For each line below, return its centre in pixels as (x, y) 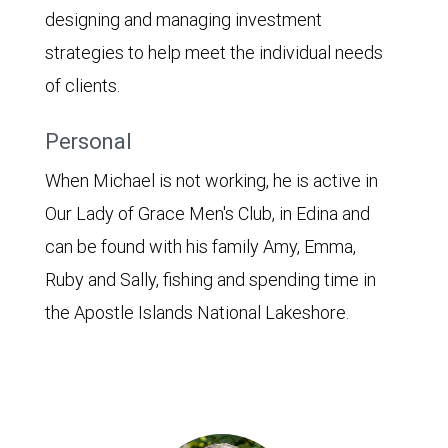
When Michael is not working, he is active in (211, 180)
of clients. (82, 85)
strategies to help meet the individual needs (214, 52)
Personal (88, 141)
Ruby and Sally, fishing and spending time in (210, 279)
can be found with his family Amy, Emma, (200, 246)
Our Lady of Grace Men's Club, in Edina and (207, 213)
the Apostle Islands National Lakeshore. (197, 312)
